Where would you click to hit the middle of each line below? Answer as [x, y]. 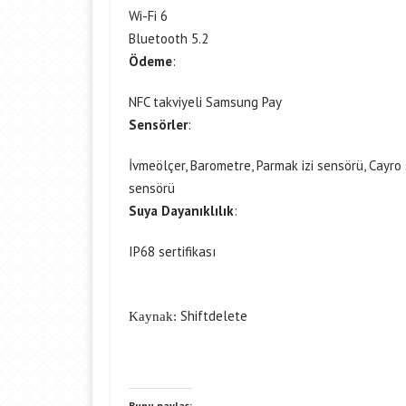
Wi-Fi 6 [148, 16]
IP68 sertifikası [172, 251]
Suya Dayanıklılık [181, 211]
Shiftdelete [216, 316]
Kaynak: [155, 316]
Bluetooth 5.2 [169, 39]
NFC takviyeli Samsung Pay [205, 102]
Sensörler [158, 125]
